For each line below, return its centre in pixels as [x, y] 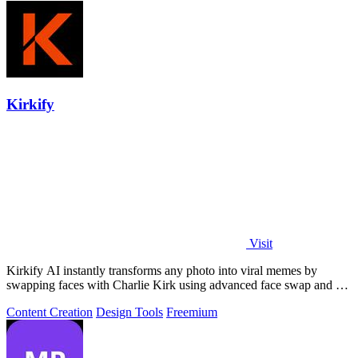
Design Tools [129, 312]
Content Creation [50, 312]
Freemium [192, 312]
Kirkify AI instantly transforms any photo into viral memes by [162, 271]
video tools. [36, 300]
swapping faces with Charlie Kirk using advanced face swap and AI [178, 285]
